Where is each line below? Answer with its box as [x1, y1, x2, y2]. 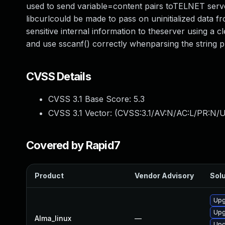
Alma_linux [35, 214, 71, 222]
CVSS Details [26, 70, 91, 83]
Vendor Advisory [135, 171, 194, 180]
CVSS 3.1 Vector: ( [48, 108, 118, 118]
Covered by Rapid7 [26, 139, 121, 152]
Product [35, 171, 64, 180]
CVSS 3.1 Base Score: [48, 94, 134, 104]
